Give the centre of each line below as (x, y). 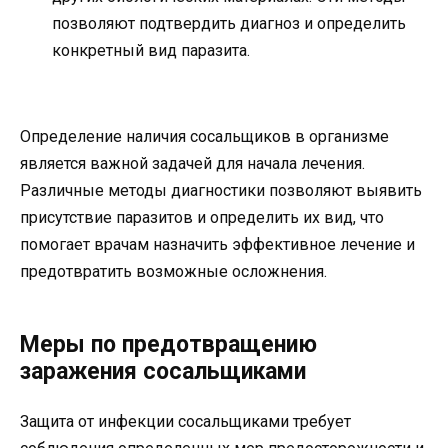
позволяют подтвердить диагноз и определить (229, 23)
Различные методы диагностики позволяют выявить (221, 190)
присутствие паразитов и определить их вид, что (202, 217)
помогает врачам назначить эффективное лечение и (217, 244)
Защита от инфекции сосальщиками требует (185, 421)
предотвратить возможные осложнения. (173, 271)
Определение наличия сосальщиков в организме (204, 136)
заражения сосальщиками (163, 371)
